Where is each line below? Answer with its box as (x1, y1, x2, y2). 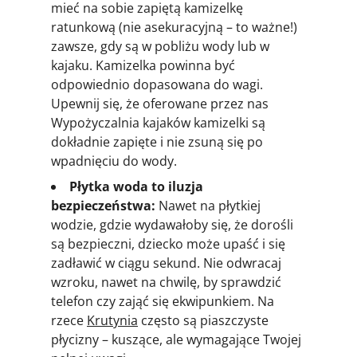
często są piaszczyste (138, 311, 269, 329)
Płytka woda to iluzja (69, 177, 203, 195)
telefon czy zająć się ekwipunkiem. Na (51, 292, 274, 310)
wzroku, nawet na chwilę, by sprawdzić (51, 273, 281, 291)
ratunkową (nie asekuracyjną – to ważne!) (51, 18, 297, 36)
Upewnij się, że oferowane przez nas (51, 94, 269, 112)
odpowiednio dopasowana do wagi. (51, 75, 263, 93)
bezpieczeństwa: (51, 196, 155, 214)
